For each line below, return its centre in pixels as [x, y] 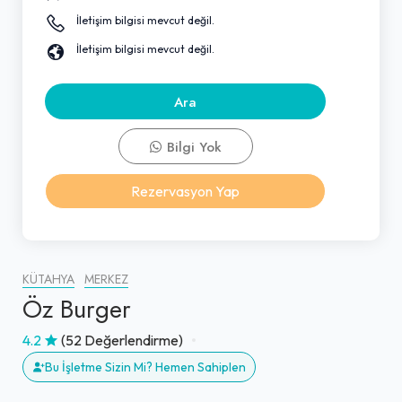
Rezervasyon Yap [185, 191]
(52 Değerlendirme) [122, 340]
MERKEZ [106, 279]
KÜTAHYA [48, 279]
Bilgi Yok [192, 147]
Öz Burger [77, 309]
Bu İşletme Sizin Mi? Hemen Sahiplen [145, 367]
